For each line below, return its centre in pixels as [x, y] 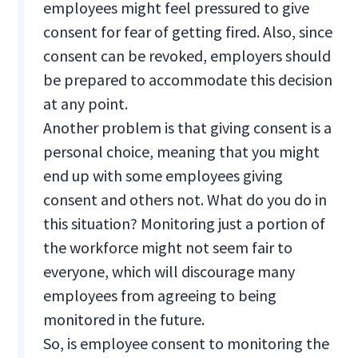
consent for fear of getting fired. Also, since [188, 32]
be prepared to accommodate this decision [188, 80]
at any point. [86, 104]
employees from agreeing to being [160, 296]
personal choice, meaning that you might [182, 152]
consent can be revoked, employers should [187, 56]
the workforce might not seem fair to [168, 248]
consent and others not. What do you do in [185, 200]
